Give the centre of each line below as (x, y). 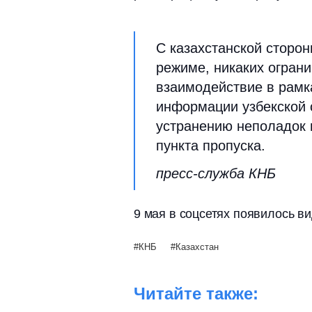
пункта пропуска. (211, 146)
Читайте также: (196, 293)
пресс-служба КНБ (216, 174)
